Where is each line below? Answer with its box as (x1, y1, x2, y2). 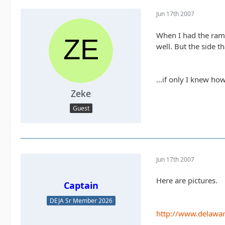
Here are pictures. (156, 175, 217, 186)
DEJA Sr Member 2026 (49, 196, 113, 205)
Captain (63, 179, 98, 192)
